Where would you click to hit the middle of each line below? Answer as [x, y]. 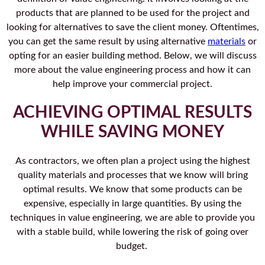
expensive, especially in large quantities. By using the [132, 204]
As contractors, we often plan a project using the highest [132, 161]
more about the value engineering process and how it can [132, 70]
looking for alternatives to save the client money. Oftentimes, [132, 28]
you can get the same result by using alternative [108, 42]
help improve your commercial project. [132, 84]
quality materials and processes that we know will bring [132, 175]
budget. [132, 246]
